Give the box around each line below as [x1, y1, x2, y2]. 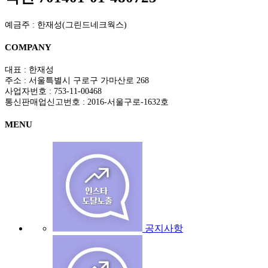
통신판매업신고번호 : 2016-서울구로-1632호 [5, 97, 169, 106]
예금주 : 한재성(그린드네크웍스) [5, 20, 127, 29]
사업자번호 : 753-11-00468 [5, 86, 102, 96]
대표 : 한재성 [5, 65, 54, 74]
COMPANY [5, 42, 51, 52]
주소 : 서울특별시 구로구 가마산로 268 [5, 75, 149, 85]
